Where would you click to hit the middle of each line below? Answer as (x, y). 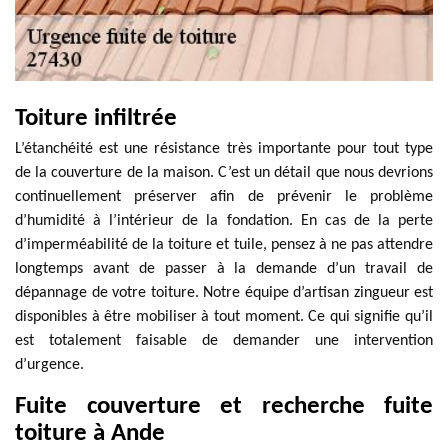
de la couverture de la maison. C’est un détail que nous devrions (224, 173)
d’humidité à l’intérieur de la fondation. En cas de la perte (224, 221)
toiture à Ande (90, 433)
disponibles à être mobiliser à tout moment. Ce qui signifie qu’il (224, 317)
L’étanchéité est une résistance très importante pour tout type (224, 149)
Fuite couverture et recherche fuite (224, 406)
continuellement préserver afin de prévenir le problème (224, 197)
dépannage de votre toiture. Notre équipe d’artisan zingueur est (224, 293)
